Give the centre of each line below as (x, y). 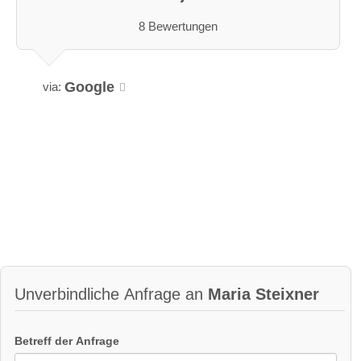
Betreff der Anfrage (67, 340)
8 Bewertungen (178, 26)
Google (90, 87)
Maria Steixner (263, 295)
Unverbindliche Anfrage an (111, 295)
